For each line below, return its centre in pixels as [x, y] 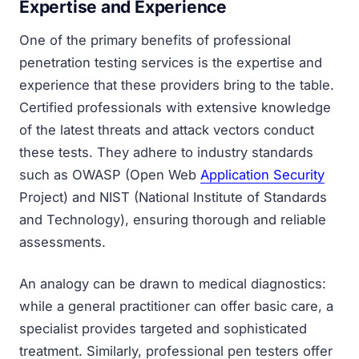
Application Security [262, 174]
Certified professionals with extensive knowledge [175, 107]
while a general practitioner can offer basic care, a [176, 306]
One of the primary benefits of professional [155, 40]
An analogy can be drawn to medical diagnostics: [173, 283]
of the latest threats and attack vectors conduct [167, 129]
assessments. [63, 242]
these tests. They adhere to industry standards [166, 152]
